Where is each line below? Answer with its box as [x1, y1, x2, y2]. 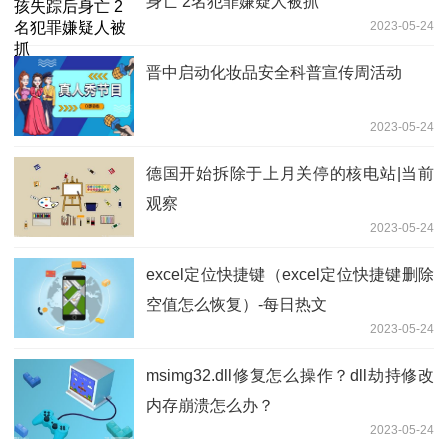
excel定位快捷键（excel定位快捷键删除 [146, 265, 434, 283]
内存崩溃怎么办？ [146, 396, 274, 414]
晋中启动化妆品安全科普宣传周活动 [146, 63, 402, 81]
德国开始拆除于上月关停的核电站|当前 [146, 164, 434, 182]
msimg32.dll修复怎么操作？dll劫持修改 [146, 366, 434, 384]
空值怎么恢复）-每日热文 [146, 295, 327, 313]
